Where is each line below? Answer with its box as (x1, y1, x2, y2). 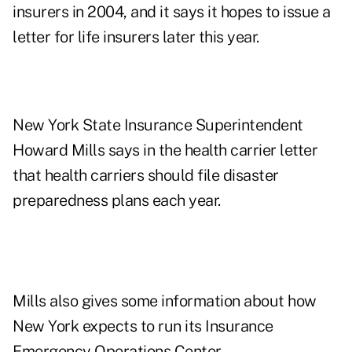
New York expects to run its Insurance (13, 317, 273, 336)
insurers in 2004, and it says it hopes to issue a (13, 2, 331, 22)
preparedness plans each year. (13, 191, 221, 211)
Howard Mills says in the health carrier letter (13, 141, 317, 160)
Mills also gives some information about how (13, 291, 317, 311)
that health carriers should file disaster (13, 166, 279, 185)
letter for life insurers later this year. (13, 27, 259, 47)
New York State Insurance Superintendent (13, 115, 303, 135)
